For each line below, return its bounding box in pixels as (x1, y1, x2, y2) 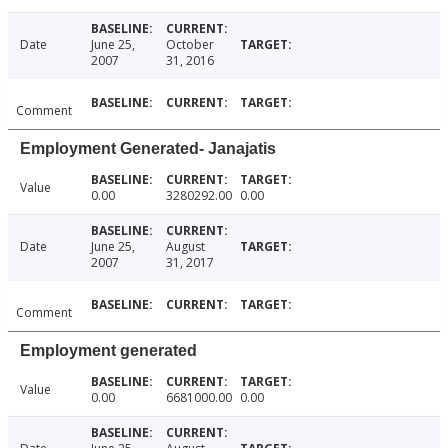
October (165, 36, 214, 54)
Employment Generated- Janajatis (20, 140, 276, 158)
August (165, 238, 205, 256)
